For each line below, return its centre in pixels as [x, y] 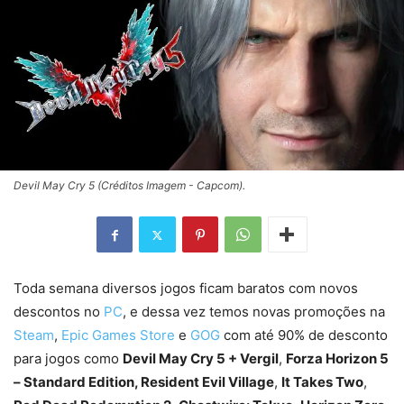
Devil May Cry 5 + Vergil [201, 359]
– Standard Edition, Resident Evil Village [144, 382]
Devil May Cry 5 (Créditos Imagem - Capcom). [129, 186]
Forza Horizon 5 [337, 359]
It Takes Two [322, 382]
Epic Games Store [118, 335]
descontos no [59, 312]
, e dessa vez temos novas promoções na [254, 312]
